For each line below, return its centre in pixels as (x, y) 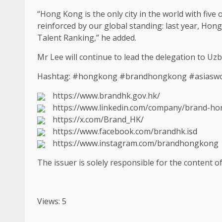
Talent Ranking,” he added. (87, 37)
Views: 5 (52, 201)
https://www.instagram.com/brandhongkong (136, 143)
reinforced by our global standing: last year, (119, 26)
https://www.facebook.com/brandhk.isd (125, 131)
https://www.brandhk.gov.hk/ (106, 95)
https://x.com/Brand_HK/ (98, 119)
